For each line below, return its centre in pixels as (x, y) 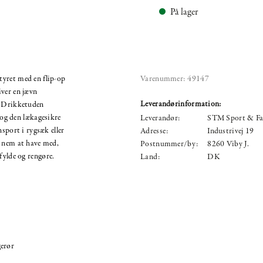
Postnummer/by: (169, 144)
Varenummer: (163, 79)
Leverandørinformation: (181, 104)
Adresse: (154, 131)
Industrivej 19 (231, 131)
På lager (184, 12)
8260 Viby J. (228, 144)
